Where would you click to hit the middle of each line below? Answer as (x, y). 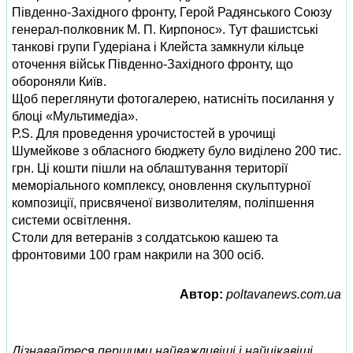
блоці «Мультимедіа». (75, 117)
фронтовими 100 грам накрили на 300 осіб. (138, 255)
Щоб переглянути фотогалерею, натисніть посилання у (173, 99)
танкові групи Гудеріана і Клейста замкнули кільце (158, 47)
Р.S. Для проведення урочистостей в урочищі (144, 134)
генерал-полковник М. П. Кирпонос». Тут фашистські (165, 30)
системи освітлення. (71, 221)
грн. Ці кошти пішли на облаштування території (150, 169)
